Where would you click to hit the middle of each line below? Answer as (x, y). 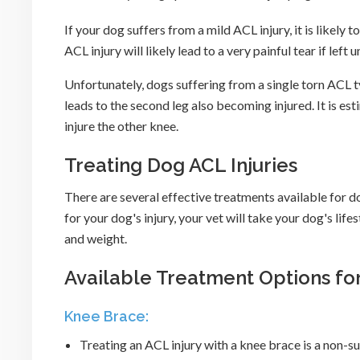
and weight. (96, 239)
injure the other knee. (121, 126)
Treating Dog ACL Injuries (181, 166)
